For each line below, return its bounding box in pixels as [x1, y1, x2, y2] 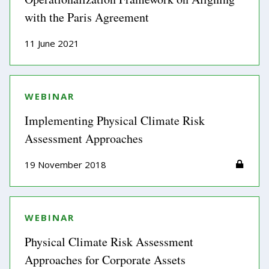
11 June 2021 [25, 37, 79, 49]
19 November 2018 [25, 159, 106, 171]
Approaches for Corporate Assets [25, 252, 186, 268]
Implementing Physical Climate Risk [25, 112, 205, 128]
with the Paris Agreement [25, 9, 149, 25]
